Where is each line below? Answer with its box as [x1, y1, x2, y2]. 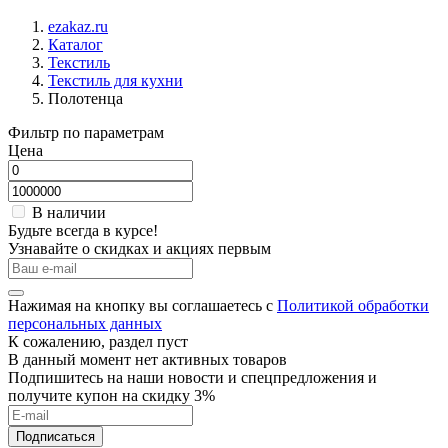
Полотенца [48, 90, 123, 107]
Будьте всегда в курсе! [8, 222, 158, 239]
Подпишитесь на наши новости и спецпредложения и [8, 369, 377, 386]
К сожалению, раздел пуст [8, 333, 188, 350]
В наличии [32, 204, 106, 221]
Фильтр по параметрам [8, 124, 164, 141]
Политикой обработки [277, 297, 429, 314]
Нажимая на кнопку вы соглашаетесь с [8, 297, 277, 314]
